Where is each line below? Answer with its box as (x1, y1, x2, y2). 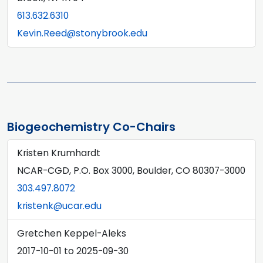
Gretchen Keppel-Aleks (17, 227, 126, 240)
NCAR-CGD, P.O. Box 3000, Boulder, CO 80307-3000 (17, 164, 245, 177)
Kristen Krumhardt (17, 146, 100, 160)
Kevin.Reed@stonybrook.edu (17, 26, 147, 40)
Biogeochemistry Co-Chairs (7, 119, 176, 135)
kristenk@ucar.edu (17, 199, 102, 213)
